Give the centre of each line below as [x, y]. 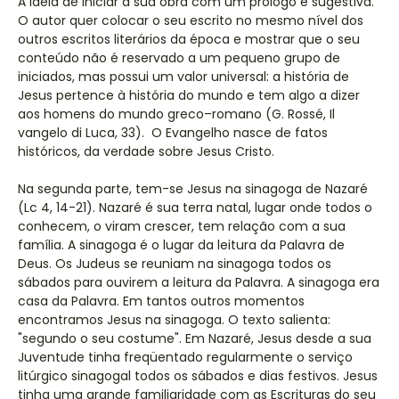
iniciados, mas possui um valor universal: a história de [183, 77]
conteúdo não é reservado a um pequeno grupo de [179, 58]
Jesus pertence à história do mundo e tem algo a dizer [189, 95]
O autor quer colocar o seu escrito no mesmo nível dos [191, 20]
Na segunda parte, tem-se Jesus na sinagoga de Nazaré [193, 189]
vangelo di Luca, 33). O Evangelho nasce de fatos [173, 133]
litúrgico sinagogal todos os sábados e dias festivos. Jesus [198, 376]
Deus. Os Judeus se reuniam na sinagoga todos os [175, 264]
